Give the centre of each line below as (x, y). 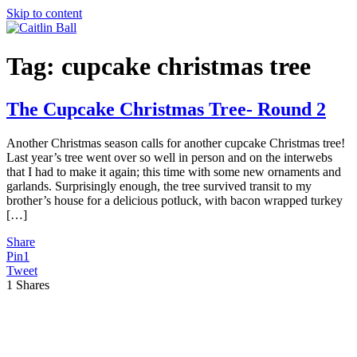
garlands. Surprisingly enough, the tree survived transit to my (159, 186)
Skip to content (44, 13)
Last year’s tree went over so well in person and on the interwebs (169, 157)
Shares (33, 284)
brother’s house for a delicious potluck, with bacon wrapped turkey (175, 200)
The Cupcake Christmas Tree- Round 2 (166, 109)
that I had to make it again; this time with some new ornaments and (174, 171)
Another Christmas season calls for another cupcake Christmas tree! (176, 143)
